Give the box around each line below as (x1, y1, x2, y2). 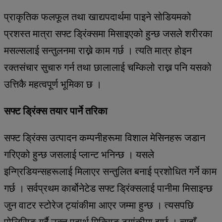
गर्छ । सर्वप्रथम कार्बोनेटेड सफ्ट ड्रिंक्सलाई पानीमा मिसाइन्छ (4, 182, 213, 194)
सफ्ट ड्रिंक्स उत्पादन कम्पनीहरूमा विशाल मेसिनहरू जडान (4, 132, 205, 143)
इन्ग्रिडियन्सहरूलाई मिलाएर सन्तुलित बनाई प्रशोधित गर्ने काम (4, 166, 217, 177)
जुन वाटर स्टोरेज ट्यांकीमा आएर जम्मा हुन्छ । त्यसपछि (4, 199, 194, 211)
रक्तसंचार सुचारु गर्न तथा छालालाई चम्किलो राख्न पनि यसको (4, 61, 212, 73)
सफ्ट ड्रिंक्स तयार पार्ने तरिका (4, 105, 108, 116)
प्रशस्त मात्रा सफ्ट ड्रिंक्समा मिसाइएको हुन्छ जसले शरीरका (4, 28, 213, 39)
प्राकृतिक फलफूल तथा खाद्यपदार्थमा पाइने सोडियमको (4, 11, 191, 22)
